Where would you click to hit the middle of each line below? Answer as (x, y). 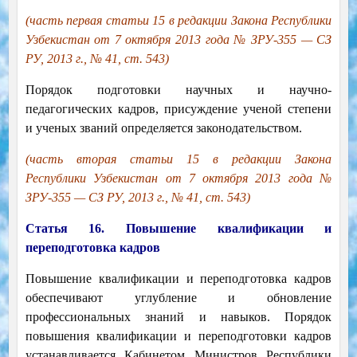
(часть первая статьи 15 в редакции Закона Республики (178, 21)
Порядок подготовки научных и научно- (178, 90)
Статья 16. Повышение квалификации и (178, 229)
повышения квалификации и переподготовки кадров (178, 336)
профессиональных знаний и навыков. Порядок (178, 317)
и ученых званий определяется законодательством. (163, 128)
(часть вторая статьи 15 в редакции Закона (178, 159)
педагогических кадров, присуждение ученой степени (178, 109)
